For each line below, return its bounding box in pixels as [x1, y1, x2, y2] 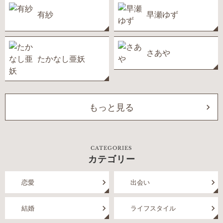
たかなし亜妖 [37, 54, 85, 64]
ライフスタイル [130, 204, 176, 212]
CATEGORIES [91, 145, 132, 151]
